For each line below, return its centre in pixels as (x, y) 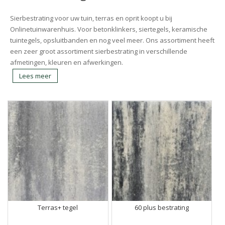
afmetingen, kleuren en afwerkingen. (67, 63)
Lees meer (35, 76)
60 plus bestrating (161, 207)
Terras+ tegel (58, 207)
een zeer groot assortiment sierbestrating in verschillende (99, 51)
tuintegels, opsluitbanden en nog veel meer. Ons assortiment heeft (112, 40)
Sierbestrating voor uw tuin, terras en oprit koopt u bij (91, 18)
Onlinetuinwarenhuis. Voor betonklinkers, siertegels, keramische (109, 29)
